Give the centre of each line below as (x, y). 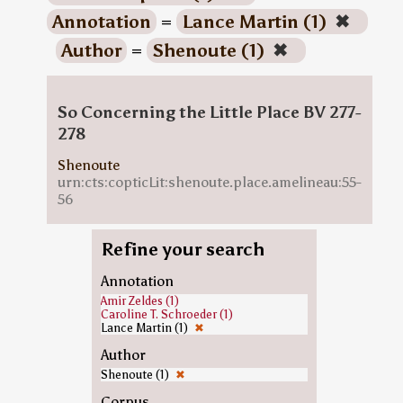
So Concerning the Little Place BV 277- (209, 112)
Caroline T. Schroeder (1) (166, 314)
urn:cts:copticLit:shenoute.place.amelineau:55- (209, 182)
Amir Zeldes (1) (139, 301)
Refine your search (182, 249)
